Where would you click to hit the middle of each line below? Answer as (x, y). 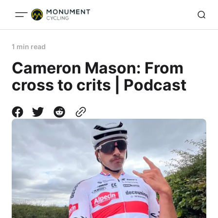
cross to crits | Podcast (99, 85)
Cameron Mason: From (98, 68)
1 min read (29, 46)
